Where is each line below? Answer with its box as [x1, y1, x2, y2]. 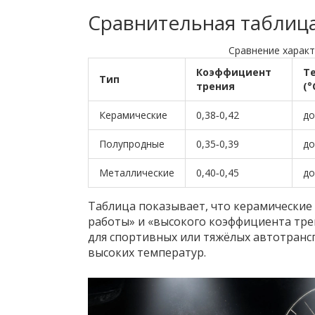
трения [195, 79, 235, 94]
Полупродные [98, 137, 165, 151]
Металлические [98, 166, 174, 180]
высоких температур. [87, 245, 206, 261]
